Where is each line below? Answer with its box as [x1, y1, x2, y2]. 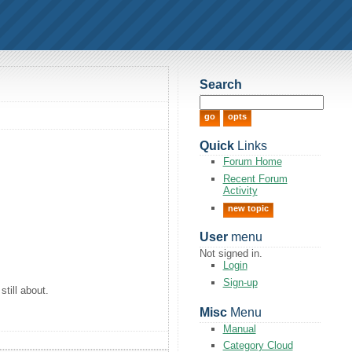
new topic [227, 203, 269, 213]
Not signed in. [199, 247, 262, 260]
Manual [222, 322, 256, 335]
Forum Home [222, 156, 282, 168]
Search [199, 78, 242, 92]
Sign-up [222, 276, 258, 288]
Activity [222, 184, 258, 196]
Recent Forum [222, 172, 288, 185]
